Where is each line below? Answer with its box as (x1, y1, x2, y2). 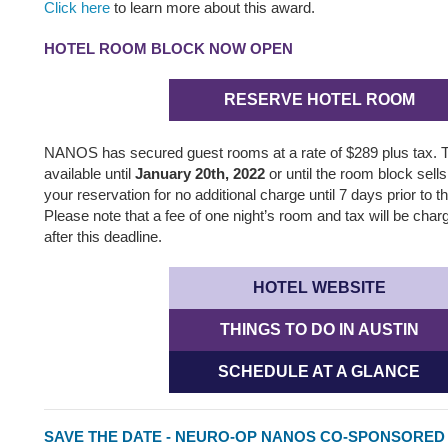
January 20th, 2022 (135, 165, 269, 182)
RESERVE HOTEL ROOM (223, 91, 415, 108)
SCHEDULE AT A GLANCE (218, 363, 420, 380)
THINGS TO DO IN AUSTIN (219, 321, 419, 338)
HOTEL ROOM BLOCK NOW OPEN (44, 40, 293, 57)
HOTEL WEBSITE (252, 279, 386, 296)
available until (44, 165, 135, 182)
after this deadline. (44, 228, 162, 245)
